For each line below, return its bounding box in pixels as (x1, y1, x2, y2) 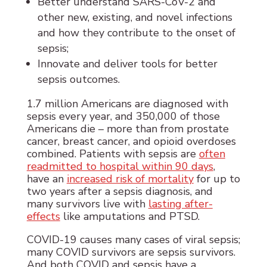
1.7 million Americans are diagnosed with (26, 97, 228, 111)
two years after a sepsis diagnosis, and (26, 184, 213, 199)
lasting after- (148, 197, 213, 212)
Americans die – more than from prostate (26, 122, 229, 136)
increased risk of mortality (66, 172, 194, 187)
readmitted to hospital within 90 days (26, 159, 213, 174)
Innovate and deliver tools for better (37, 57, 218, 72)
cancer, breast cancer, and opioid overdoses (26, 134, 236, 149)
